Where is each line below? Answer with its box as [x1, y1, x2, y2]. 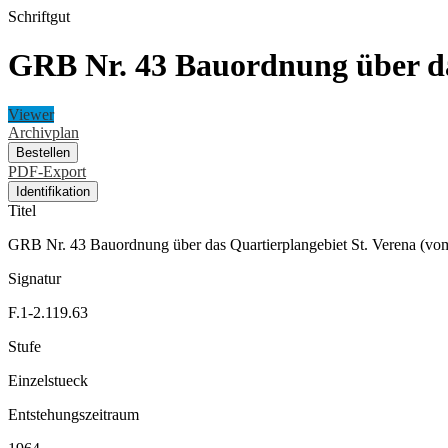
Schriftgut [8, 8, 70, 25]
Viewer [8, 105, 54, 123]
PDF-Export [8, 162, 86, 180]
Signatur [8, 269, 61, 287]
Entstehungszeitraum [8, 405, 139, 423]
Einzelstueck [8, 371, 88, 389]
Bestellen [16, 144, 70, 160]
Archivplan [8, 123, 79, 141]
